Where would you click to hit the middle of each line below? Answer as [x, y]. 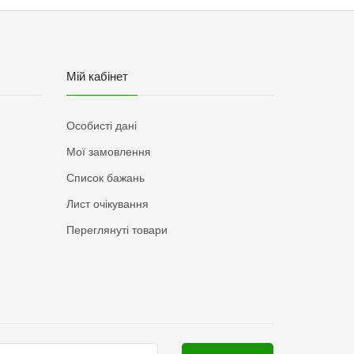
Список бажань [105, 178]
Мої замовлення [108, 152]
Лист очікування [107, 204]
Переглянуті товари [117, 230]
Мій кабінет [97, 76]
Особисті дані [101, 126]
